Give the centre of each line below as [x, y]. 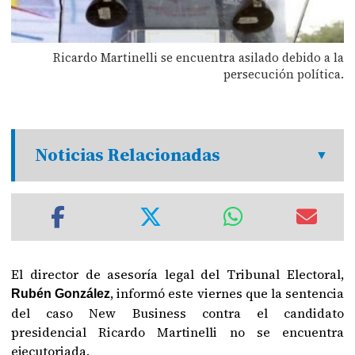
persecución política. [283, 74]
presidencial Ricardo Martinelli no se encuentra [177, 332]
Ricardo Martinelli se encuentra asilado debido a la [198, 57]
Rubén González [61, 294]
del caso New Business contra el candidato [177, 313]
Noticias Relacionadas [128, 155]
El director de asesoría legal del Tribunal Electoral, [177, 274]
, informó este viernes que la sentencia [227, 293]
